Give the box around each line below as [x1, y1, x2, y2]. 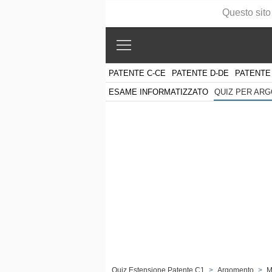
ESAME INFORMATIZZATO [109, 87, 208, 97]
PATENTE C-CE [109, 68, 166, 78]
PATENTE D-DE [172, 68, 229, 78]
